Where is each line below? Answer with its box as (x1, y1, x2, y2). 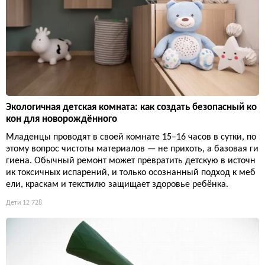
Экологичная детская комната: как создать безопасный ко (6, 102, 257, 113)
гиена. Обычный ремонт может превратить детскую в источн (6, 156, 256, 166)
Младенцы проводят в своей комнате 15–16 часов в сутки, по (6, 132, 256, 143)
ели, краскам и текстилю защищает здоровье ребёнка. (6, 180, 228, 190)
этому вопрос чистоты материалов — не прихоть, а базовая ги (6, 144, 258, 154)
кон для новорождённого (6, 114, 117, 125)
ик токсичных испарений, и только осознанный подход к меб (6, 168, 256, 178)
